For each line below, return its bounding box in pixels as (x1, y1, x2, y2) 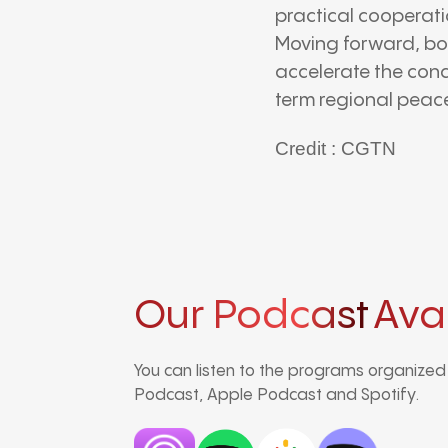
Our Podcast (134, 295, 370, 337)
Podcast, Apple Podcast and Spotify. (134, 386, 420, 404)
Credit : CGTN (275, 137, 397, 159)
